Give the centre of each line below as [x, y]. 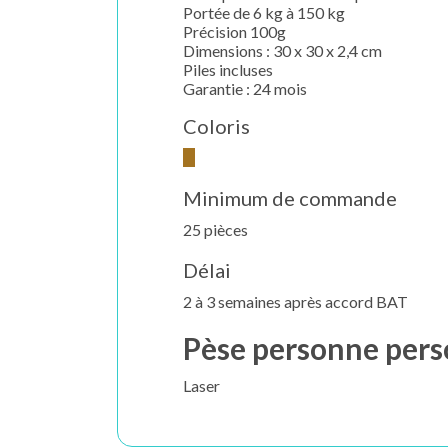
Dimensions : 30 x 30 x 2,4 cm [282, 50]
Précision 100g [234, 31]
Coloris [216, 125]
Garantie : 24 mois [245, 88]
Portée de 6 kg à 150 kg [264, 12]
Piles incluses [228, 69]
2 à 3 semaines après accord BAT [295, 301]
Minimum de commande [290, 197]
